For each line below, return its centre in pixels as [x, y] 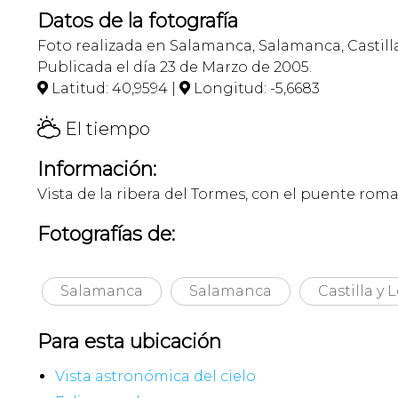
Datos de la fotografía [138, 21]
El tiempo [105, 129]
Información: [97, 170]
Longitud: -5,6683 [255, 89]
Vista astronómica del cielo [155, 377]
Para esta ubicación [129, 342]
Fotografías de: [106, 235]
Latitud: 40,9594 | [114, 89]
